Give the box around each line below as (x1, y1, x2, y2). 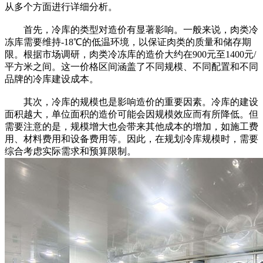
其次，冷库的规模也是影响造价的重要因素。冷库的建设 (5, 96, 258, 107)
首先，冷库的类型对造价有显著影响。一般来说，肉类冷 (5, 24, 258, 35)
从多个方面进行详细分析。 (5, 1, 117, 12)
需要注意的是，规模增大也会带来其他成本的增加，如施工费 (5, 121, 258, 131)
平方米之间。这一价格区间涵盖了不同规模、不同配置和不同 (5, 61, 258, 72)
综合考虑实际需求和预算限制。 (5, 146, 136, 156)
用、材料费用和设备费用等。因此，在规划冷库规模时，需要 (5, 133, 258, 144)
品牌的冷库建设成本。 (5, 73, 99, 84)
